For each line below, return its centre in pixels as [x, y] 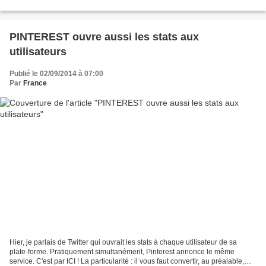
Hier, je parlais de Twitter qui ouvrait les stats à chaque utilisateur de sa [123, 242]
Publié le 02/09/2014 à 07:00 [56, 74]
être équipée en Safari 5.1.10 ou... [64, 6]
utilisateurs [38, 52]
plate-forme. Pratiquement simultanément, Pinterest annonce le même [122, 251]
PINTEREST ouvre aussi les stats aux [104, 37]
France [35, 83]
